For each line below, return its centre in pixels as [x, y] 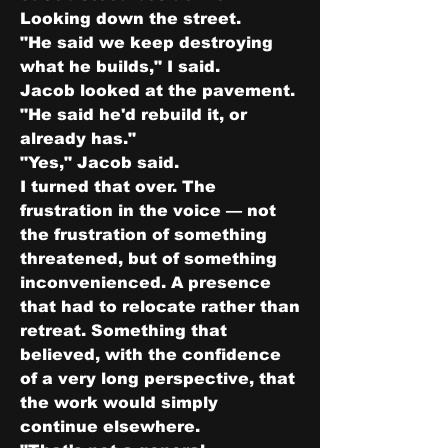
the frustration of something [143, 234]
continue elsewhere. [110, 426]
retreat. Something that [123, 330]
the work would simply [119, 402]
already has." [78, 138]
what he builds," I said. [120, 66]
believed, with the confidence [150, 354]
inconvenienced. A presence [145, 282]
